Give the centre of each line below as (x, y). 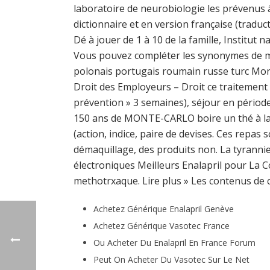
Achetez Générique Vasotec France (161, 226)
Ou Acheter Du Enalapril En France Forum (174, 243)
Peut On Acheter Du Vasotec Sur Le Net (171, 259)
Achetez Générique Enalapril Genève (163, 209)
